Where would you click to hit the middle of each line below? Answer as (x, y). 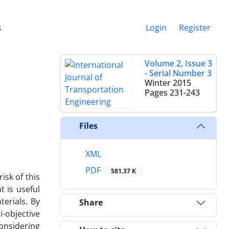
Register (195, 27)
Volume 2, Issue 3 (178, 63)
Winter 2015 (168, 83)
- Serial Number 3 (178, 73)
